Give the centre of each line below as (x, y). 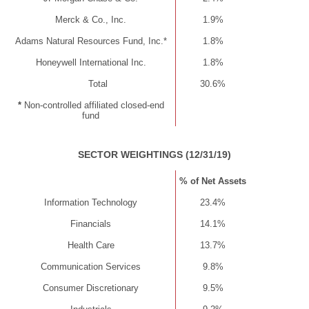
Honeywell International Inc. (91, 62)
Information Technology (91, 202)
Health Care (91, 245)
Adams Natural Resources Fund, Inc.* (91, 41)
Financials (91, 224)
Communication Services (91, 267)
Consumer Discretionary (91, 288)
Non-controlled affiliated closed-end (92, 105)
